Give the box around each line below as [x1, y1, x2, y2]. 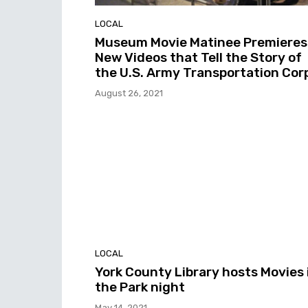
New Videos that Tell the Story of [95, 49, 302, 65]
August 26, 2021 [95, 87, 163, 98]
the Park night [95, 279, 185, 296]
